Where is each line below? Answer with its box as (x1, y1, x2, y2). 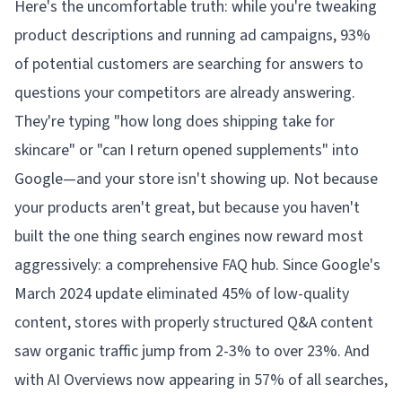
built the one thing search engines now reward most (14, 225, 363, 248)
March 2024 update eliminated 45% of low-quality (14, 283, 349, 305)
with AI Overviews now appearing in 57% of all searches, (14, 369, 388, 391)
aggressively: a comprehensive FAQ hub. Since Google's (14, 254, 380, 276)
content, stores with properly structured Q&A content (14, 311, 373, 334)
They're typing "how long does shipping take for (14, 110, 335, 133)
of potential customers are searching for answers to (14, 53, 363, 75)
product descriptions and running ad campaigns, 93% (14, 24, 371, 47)
